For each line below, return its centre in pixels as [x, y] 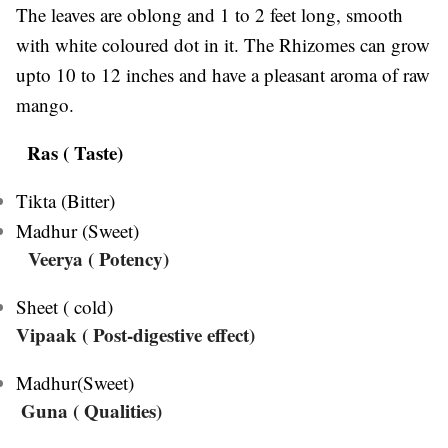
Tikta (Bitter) [65, 200]
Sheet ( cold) [64, 306]
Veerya [58, 258]
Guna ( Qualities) [91, 410]
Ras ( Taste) [75, 152]
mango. [45, 104]
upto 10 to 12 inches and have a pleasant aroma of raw [223, 74]
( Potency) [128, 258]
